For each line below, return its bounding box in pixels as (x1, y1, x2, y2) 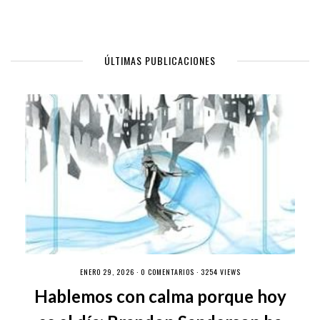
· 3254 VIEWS (194, 266, 241, 277)
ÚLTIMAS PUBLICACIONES (104, 53, 216, 68)
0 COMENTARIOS (140, 266, 194, 277)
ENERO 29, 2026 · (79, 266, 141, 277)
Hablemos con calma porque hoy (34, 285, 286, 306)
